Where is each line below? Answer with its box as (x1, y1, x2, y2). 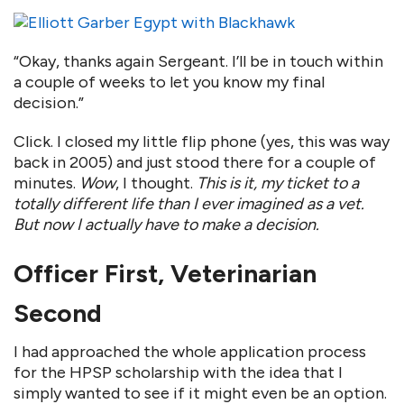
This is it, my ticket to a (197, 173, 359, 193)
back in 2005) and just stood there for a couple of (14, 152, 376, 172)
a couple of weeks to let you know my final (14, 72, 325, 92)
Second (14, 298, 102, 328)
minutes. (14, 173, 79, 193)
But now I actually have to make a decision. (14, 215, 319, 234)
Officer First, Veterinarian (14, 258, 317, 289)
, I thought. (115, 173, 197, 193)
